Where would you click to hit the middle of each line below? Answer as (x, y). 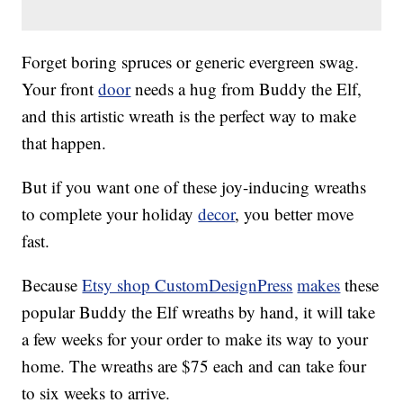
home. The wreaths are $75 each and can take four (194, 365)
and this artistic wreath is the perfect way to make (189, 115)
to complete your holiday (110, 213)
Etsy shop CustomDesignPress (188, 284)
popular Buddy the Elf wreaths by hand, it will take (199, 311)
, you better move (295, 213)
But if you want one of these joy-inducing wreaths (194, 186)
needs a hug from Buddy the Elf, (246, 88)
